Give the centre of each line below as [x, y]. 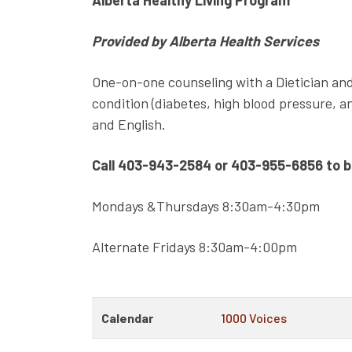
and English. [129, 124]
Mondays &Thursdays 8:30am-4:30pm [206, 206]
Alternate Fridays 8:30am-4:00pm [194, 247]
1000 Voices [254, 318]
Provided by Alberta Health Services [205, 41]
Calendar [127, 318]
